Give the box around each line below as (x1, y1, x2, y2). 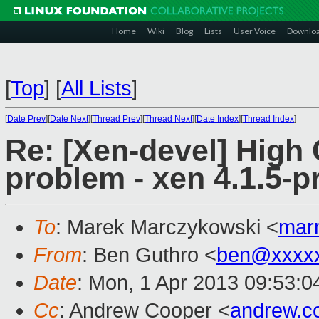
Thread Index (243, 114, 294, 124)
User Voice (234, 26, 276, 36)
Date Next (50, 114, 88, 124)
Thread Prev (93, 114, 140, 124)
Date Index (197, 114, 239, 124)
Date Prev (7, 114, 46, 124)
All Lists (61, 77, 132, 100)
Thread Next (145, 114, 192, 124)
